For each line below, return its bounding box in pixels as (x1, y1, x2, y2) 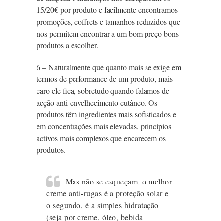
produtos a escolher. (37, 40, 98, 51)
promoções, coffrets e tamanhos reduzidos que (37, 16, 180, 27)
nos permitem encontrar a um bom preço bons (37, 28, 179, 39)
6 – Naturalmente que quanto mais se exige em (37, 62, 181, 73)
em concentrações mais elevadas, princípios (37, 121, 171, 132)
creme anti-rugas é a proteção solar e (46, 188, 169, 199)
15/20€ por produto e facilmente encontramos (37, 4, 178, 15)
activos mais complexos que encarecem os (37, 133, 166, 144)
